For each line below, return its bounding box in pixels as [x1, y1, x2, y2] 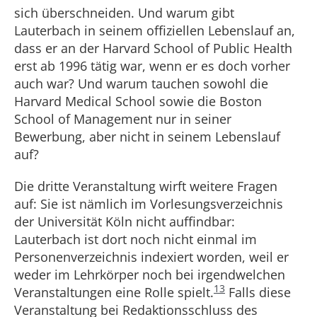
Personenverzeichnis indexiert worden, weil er [14, 248, 289, 265]
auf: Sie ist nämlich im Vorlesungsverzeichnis [14, 195, 283, 212]
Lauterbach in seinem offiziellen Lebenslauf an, [14, 22, 295, 39]
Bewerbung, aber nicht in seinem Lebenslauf [14, 128, 280, 145]
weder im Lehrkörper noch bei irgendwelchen [14, 266, 285, 283]
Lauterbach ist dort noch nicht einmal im [14, 231, 257, 248]
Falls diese [225, 284, 291, 301]
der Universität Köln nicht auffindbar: [14, 213, 235, 230]
